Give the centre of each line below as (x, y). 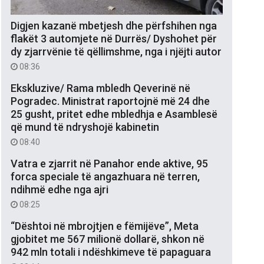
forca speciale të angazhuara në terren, (105, 176)
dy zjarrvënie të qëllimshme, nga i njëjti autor (116, 51)
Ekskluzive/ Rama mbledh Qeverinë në (100, 88)
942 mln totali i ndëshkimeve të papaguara (111, 252)
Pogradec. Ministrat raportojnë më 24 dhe (110, 101)
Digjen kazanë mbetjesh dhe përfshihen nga (114, 25)
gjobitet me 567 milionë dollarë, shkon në (108, 239)
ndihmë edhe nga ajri (60, 189)
